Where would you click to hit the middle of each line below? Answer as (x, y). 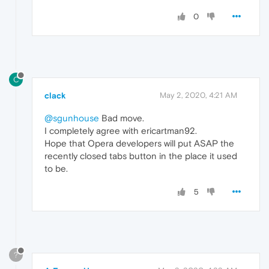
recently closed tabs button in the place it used (141, 156)
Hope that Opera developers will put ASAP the (139, 143)
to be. (56, 168)
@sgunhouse (72, 118)
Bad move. (122, 118)
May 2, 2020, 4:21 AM (198, 95)
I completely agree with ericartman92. (121, 130)
